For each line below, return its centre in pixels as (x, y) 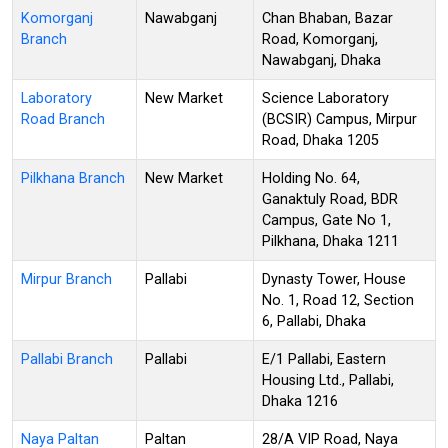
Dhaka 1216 (300, 401)
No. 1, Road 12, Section (338, 300)
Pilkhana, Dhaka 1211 (330, 241)
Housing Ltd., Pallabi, (328, 380)
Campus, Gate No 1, (326, 220)
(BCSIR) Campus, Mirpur (339, 119)
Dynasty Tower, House (334, 279)
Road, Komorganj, (320, 39)
